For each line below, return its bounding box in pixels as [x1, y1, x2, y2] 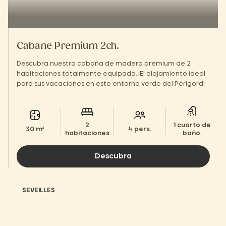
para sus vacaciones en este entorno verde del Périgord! [17, 81, 205, 87]
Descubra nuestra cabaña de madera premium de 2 [17, 61, 191, 67]
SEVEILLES [22, 187, 55, 193]
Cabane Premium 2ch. [17, 42, 119, 51]
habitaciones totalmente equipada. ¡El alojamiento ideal [17, 71, 205, 77]
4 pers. [128, 126, 151, 132]
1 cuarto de [173, 122, 211, 128]
